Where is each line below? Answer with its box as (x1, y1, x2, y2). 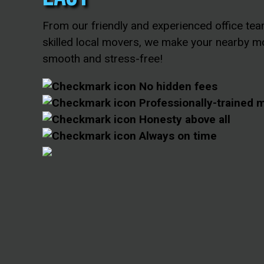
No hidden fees (136, 80, 217, 94)
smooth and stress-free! (42, 52, 163, 66)
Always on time (136, 129, 217, 143)
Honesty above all (136, 113, 230, 127)
